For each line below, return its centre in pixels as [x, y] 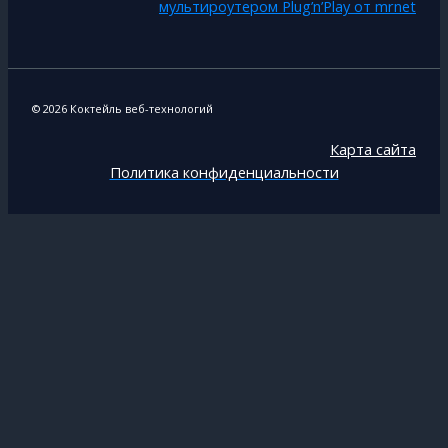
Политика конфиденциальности [224, 172]
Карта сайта [373, 149]
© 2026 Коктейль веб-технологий [122, 109]
